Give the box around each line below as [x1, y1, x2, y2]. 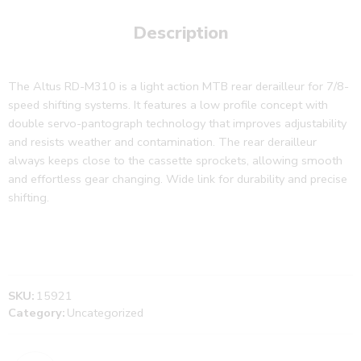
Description [132, 21, 229, 45]
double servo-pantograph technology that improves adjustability [8, 115, 346, 131]
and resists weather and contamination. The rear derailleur [8, 134, 317, 150]
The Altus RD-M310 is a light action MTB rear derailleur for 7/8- [8, 78, 349, 94]
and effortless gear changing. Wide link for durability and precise [8, 171, 347, 187]
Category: [8, 304, 65, 321]
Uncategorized [67, 304, 143, 321]
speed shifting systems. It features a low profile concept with [8, 97, 328, 113]
